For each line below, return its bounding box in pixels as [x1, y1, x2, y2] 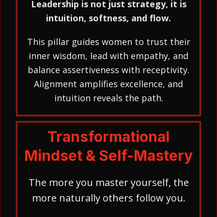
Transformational [47, 128, 170, 145]
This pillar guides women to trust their [27, 36, 190, 47]
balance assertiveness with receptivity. [28, 64, 189, 76]
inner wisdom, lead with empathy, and [29, 50, 188, 62]
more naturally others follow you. [31, 191, 186, 204]
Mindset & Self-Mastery [24, 147, 193, 164]
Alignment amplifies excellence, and [34, 78, 183, 90]
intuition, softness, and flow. [46, 12, 171, 24]
